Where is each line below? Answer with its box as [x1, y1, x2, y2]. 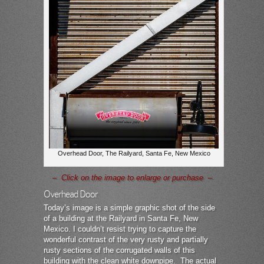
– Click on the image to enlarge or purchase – [52, 173, 212, 182]
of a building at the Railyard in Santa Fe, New [44, 214, 198, 223]
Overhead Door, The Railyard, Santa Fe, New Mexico [57, 150, 210, 157]
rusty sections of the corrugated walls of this [44, 246, 195, 255]
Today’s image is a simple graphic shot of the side [44, 203, 215, 212]
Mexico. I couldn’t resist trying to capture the [44, 225, 196, 233]
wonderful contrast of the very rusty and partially [44, 235, 208, 244]
